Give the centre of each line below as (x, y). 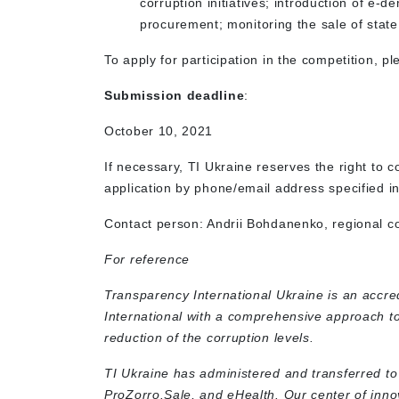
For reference (147, 259)
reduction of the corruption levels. (212, 338)
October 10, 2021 (159, 131)
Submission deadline (175, 95)
